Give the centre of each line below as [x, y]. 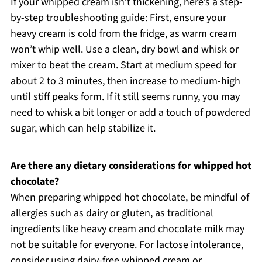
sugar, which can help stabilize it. [83, 128]
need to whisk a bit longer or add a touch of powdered [130, 112]
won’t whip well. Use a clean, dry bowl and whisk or [124, 49]
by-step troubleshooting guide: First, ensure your [118, 18]
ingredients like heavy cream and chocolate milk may [127, 229]
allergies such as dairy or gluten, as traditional [112, 213]
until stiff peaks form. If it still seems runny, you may [125, 96]
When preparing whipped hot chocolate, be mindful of [130, 197]
